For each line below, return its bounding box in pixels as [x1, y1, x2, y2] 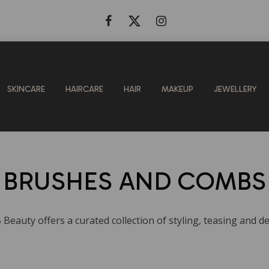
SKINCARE [7, 83, 45, 94]
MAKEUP [162, 83, 193, 94]
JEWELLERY [214, 83, 256, 94]
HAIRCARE [65, 83, 103, 94]
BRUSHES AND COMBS [3, 166, 266, 196]
